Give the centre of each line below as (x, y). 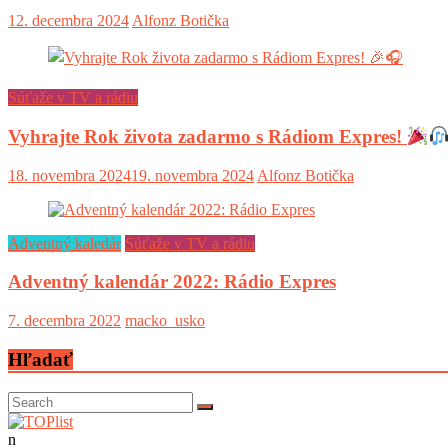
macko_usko (165, 321)
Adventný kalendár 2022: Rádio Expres (172, 282)
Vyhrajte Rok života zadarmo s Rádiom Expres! (207, 136)
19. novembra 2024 (192, 175)
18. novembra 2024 (69, 175)
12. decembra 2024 (68, 21)
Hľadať (40, 359)
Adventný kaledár (64, 243)
